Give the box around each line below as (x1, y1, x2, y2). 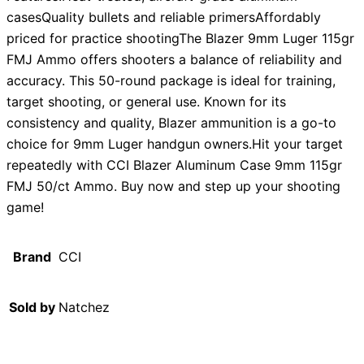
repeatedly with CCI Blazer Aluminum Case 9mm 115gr (6, 157, 342, 174)
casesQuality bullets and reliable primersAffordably (6, 9, 321, 26)
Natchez (58, 299, 110, 316)
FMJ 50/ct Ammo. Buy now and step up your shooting (6, 178, 340, 195)
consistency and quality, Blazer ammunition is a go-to (6, 115, 336, 132)
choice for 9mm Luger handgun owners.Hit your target (6, 136, 343, 153)
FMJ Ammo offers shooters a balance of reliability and (6, 51, 342, 68)
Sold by (9, 299, 55, 316)
